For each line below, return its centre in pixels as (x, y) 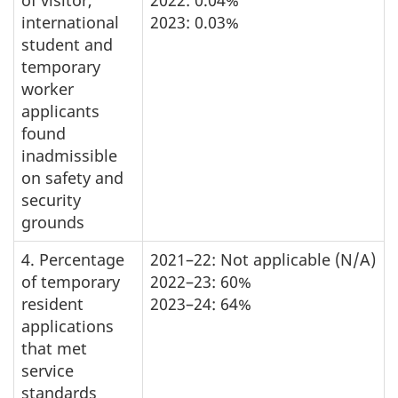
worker (48, 89)
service (48, 370)
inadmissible (69, 155)
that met (54, 348)
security (51, 200)
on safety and (72, 178)
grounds (53, 222)
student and (67, 44)
